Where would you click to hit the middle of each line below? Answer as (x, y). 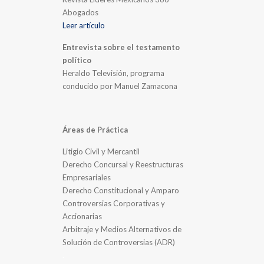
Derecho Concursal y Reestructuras (123, 164)
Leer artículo (84, 25)
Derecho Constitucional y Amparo (121, 190)
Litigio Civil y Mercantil (101, 151)
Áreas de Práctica (95, 129)
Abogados (81, 12)
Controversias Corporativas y (114, 203)
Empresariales (87, 177)
